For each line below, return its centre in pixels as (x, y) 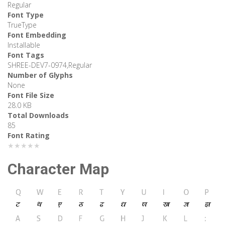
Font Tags (26, 55)
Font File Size (31, 95)
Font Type (26, 15)
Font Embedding (37, 35)
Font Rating (29, 136)
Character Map (58, 169)
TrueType (22, 25)
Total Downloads (38, 116)
